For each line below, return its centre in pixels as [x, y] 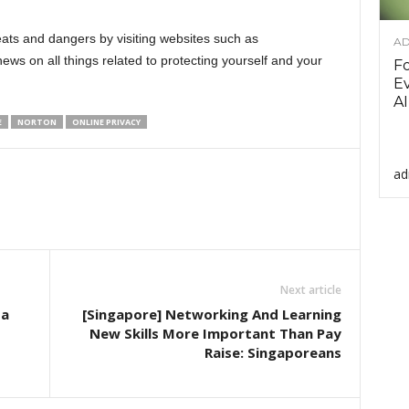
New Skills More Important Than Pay [215, 333]
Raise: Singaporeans [273, 352]
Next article [310, 290]
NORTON [37, 122]
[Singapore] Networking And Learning [211, 314]
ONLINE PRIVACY [106, 122]
